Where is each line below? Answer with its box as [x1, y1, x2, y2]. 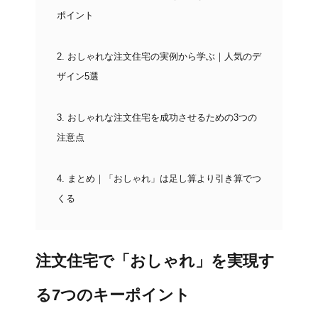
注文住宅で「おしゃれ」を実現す [35, 252, 275, 270]
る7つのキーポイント [35, 286, 190, 304]
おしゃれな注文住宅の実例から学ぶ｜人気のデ [65, 51, 261, 62]
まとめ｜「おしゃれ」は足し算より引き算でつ [65, 173, 261, 184]
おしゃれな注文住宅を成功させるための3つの [65, 112, 257, 123]
